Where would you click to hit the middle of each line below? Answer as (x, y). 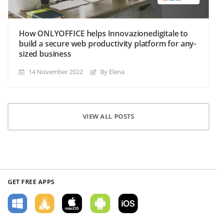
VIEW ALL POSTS (108, 116)
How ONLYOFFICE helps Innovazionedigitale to (104, 33)
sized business (45, 54)
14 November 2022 (56, 71)
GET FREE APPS (31, 181)
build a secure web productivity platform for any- (108, 43)
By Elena (112, 71)
